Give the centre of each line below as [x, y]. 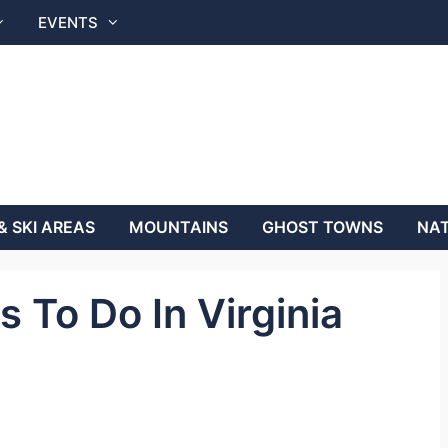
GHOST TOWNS [322, 227]
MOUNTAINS [178, 227]
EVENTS [68, 22]
